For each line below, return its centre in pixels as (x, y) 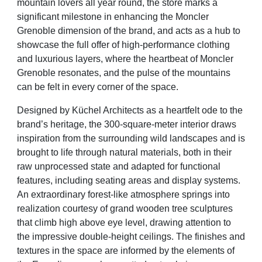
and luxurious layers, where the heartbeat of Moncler (125, 58)
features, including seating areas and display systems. (129, 180)
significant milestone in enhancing (89, 16)
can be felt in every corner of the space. (98, 87)
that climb (38, 222)
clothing (213, 44)
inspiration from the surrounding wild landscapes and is (131, 138)
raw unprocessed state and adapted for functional (119, 166)
